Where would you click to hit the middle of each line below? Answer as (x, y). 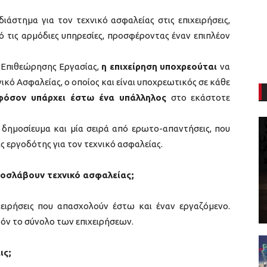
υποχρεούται (190, 66)
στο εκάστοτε (201, 97)
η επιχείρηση (130, 66)
